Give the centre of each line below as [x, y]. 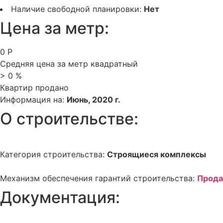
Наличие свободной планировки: [77, 9]
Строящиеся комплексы [157, 154]
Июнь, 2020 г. [94, 100]
